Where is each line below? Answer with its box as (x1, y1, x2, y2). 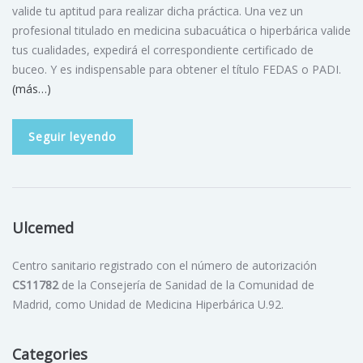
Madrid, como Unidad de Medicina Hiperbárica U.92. (12, 296, 284, 312)
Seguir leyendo (28, 128, 117, 144)
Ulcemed (12, 217, 74, 237)
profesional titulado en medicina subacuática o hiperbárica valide (12, 22, 351, 38)
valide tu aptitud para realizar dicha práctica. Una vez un (12, 2, 303, 19)
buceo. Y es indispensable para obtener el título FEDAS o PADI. (12, 61, 341, 77)
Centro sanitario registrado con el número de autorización (12, 257, 317, 273)
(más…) (12, 80, 51, 96)
